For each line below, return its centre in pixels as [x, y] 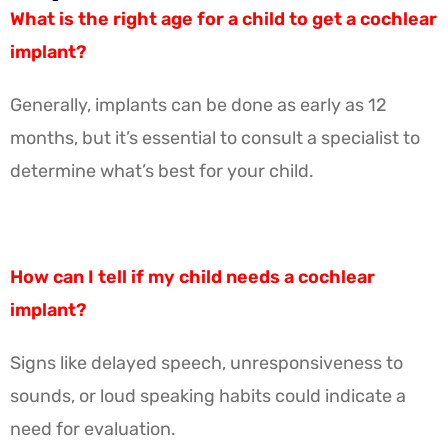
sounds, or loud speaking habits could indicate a [208, 395]
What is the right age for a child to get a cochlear [223, 18]
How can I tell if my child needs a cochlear [192, 276]
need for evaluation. [93, 428]
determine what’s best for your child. [162, 170]
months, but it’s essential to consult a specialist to [215, 137]
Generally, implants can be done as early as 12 [198, 104]
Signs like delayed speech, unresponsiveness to [206, 362]
